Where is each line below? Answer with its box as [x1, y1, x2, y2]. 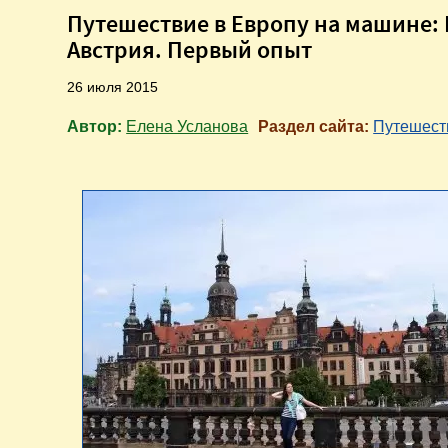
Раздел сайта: [258, 118, 374, 136]
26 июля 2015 [67, 79, 159, 96]
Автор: [67, 118, 127, 136]
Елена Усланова [126, 118, 249, 136]
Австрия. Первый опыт [67, 34, 313, 66]
